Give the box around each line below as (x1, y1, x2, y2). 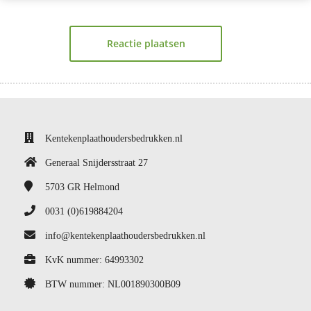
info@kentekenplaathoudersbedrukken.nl (45, 230, 205, 241)
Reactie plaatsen (106, 37, 185, 50)
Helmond (83, 182, 119, 192)
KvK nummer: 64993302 (45, 255, 144, 265)
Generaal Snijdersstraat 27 (45, 158, 148, 168)
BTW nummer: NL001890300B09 (45, 279, 180, 289)
